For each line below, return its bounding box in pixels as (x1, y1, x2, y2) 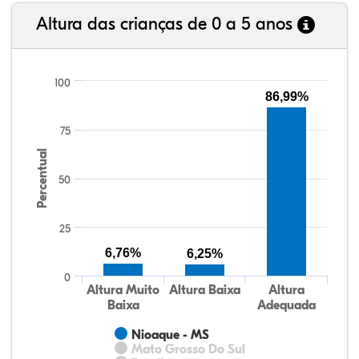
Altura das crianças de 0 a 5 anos (36, 14, 297, 35)
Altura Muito (87, 283, 160, 297)
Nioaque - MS (131, 328, 209, 342)
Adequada (256, 298, 316, 313)
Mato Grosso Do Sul (131, 342, 245, 357)
